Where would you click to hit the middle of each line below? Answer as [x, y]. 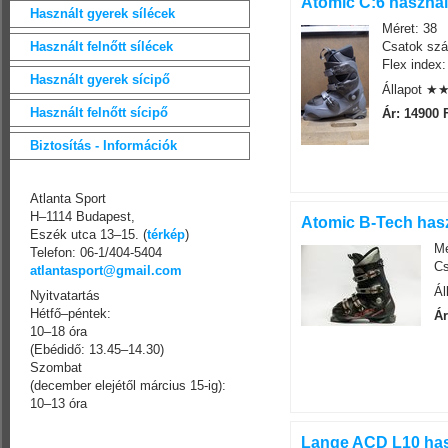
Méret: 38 [409, 29]
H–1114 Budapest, [82, 216]
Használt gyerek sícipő [100, 79]
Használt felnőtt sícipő [99, 112]
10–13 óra [58, 403]
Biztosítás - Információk [103, 145]
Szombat [56, 367]
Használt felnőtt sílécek [101, 46]
